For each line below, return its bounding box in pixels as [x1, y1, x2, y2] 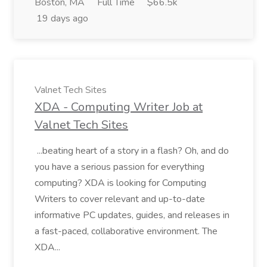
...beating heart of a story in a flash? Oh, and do [35, 144, 229, 157]
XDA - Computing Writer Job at [35, 99, 203, 115]
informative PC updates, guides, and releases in [35, 209, 229, 222]
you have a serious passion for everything [35, 160, 204, 173]
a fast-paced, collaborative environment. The [35, 225, 218, 238]
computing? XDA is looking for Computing [35, 176, 206, 190]
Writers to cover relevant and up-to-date [35, 193, 205, 206]
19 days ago [36, 12, 88, 25]
